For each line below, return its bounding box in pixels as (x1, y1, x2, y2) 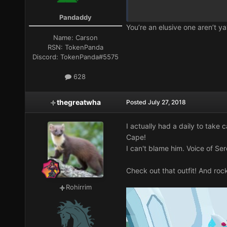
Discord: (32, 53, 60, 61)
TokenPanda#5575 (60, 53, 119, 61)
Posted (126, 98, 148, 106)
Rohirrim (66, 183, 92, 192)
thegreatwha (57, 98, 101, 107)
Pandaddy (59, 13, 92, 21)
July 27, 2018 (147, 98, 186, 106)
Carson (75, 33, 98, 42)
